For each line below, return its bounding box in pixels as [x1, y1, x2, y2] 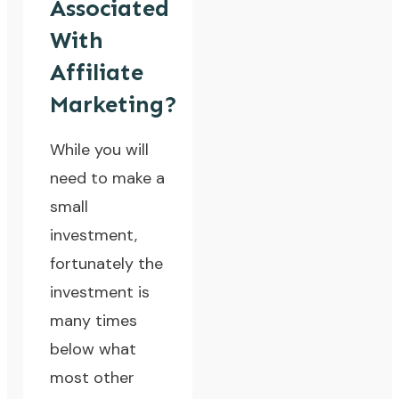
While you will [50, 139, 150, 161]
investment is [50, 281, 151, 304]
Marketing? [50, 91, 178, 119]
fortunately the [50, 253, 164, 275]
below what [50, 338, 137, 361]
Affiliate [50, 59, 144, 87]
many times [50, 310, 138, 332]
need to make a [50, 167, 166, 190]
